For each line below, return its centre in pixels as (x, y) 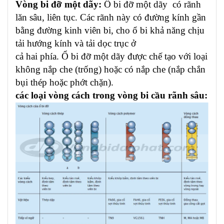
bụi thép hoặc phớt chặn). (64, 82)
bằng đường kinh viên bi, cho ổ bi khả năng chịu (110, 30)
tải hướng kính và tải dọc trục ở (76, 43)
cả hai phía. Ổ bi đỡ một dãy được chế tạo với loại (111, 56)
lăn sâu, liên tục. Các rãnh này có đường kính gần (111, 17)
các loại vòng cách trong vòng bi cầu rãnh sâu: (111, 95)
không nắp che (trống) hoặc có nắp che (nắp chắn (110, 69)
